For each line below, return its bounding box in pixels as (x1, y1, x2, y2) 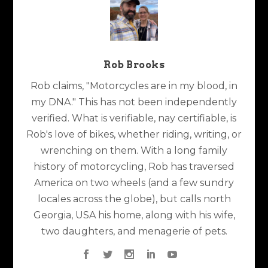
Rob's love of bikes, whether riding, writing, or (26, 129, 242, 141)
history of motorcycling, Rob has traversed (33, 161, 234, 173)
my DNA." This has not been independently (31, 96, 237, 108)
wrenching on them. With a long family (41, 145, 227, 157)
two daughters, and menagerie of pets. (41, 226, 227, 237)
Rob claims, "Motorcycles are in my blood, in (31, 80, 237, 92)
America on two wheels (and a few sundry (34, 177, 234, 189)
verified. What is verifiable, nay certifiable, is (32, 112, 236, 124)
